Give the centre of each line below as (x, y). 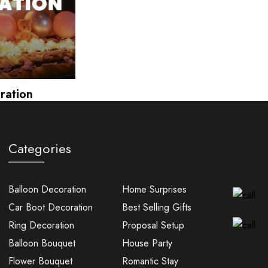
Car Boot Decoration (50, 207)
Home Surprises (154, 189)
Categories (39, 148)
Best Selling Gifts (156, 207)
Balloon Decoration (47, 189)
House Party (147, 243)
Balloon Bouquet (42, 243)
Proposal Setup (153, 225)
